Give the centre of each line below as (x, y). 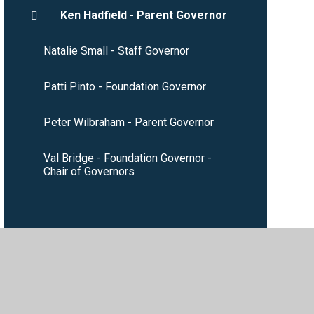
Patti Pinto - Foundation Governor (124, 87)
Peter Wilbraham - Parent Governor (128, 123)
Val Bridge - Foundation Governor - (127, 158)
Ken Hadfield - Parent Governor (143, 15)
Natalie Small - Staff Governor (116, 51)
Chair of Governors (89, 172)
